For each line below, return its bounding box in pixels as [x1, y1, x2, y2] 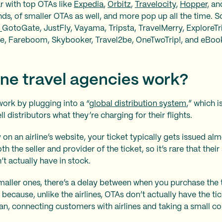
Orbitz [108, 1, 131, 8]
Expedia [74, 1, 104, 8]
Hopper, [180, 1, 209, 8]
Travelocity [135, 1, 176, 8]
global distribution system [89, 100, 186, 108]
